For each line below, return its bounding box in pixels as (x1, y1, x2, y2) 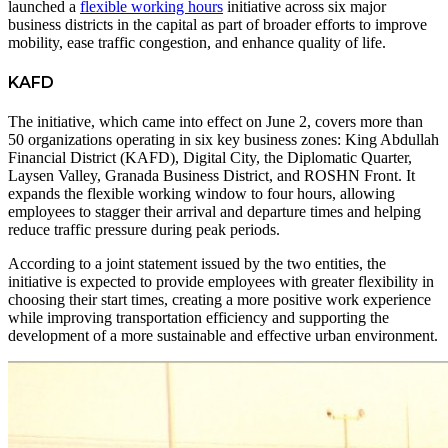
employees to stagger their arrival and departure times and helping (8, 203, 421, 221)
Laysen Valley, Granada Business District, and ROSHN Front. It (8, 167, 415, 185)
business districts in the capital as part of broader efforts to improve (8, 15, 427, 33)
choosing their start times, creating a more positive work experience (8, 291, 431, 309)
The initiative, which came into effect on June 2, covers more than (8, 113, 423, 131)
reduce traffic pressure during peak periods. (8, 221, 280, 239)
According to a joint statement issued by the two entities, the (8, 255, 386, 273)
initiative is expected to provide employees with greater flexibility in (8, 273, 434, 291)
